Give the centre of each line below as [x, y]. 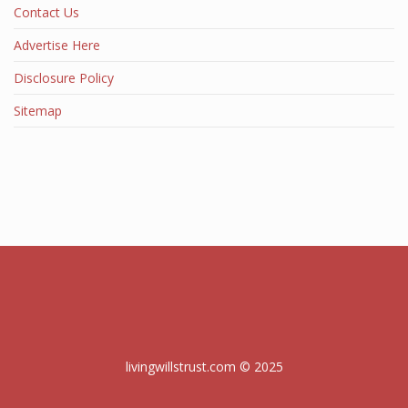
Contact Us [46, 12]
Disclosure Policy [64, 78]
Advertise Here [57, 45]
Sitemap [38, 111]
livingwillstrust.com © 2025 [204, 367]
